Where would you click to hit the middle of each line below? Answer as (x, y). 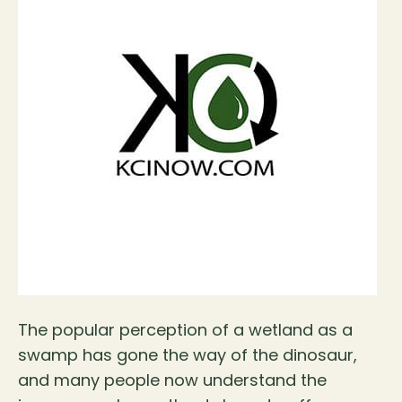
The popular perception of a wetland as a (185, 330)
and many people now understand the (172, 380)
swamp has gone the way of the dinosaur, (188, 355)
